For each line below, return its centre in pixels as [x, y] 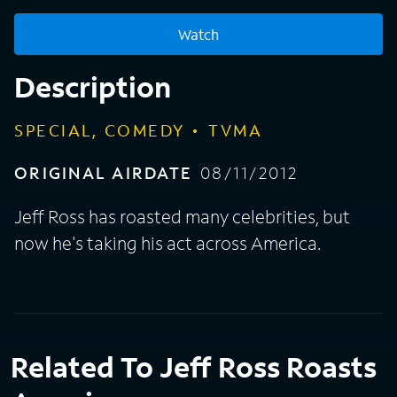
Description [93, 87]
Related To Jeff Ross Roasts [194, 367]
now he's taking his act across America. [167, 243]
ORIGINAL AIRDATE [103, 173]
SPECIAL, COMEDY [100, 131]
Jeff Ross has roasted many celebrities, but [182, 217]
